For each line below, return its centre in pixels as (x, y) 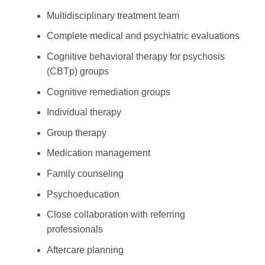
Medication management (98, 153)
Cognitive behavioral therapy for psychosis (135, 57)
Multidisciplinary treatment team (113, 15)
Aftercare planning (85, 250)
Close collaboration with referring (116, 215)
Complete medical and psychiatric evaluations (143, 36)
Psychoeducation (83, 194)
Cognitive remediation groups (108, 92)
